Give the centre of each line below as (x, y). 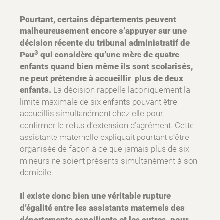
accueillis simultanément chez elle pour (91, 114)
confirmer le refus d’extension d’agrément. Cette (107, 125)
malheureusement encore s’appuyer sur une (103, 31)
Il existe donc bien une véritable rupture (95, 196)
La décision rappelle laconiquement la (121, 90)
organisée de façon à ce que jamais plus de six (104, 149)
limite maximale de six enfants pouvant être (98, 102)
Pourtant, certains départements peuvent (98, 19)
